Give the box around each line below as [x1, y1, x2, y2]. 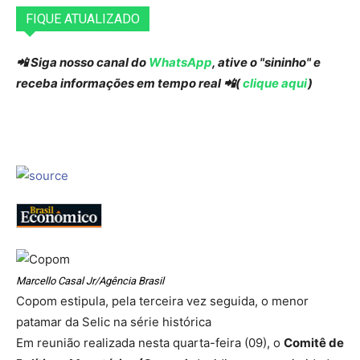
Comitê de [284, 334, 344, 350]
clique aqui [240, 76, 308, 92]
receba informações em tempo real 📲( [16, 76, 240, 92]
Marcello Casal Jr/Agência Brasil [16, 274, 164, 287]
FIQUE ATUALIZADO [26, 11, 140, 27]
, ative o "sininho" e [212, 55, 321, 71]
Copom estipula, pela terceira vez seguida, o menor [16, 292, 309, 309]
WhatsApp [149, 55, 212, 71]
